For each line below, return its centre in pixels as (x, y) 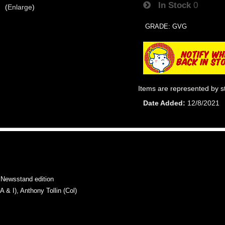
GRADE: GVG (166, 26)
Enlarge (20, 7)
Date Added (163, 103)
